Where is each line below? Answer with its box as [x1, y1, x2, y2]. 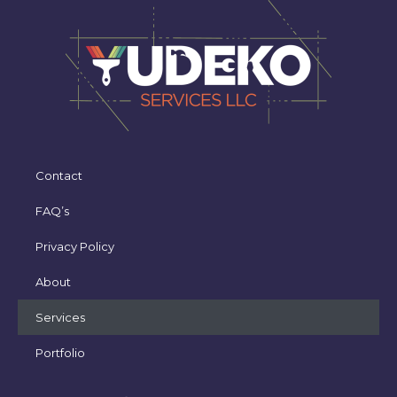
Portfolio [35, 345, 85, 360]
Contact [35, 167, 82, 183]
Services [35, 309, 85, 324]
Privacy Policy [35, 238, 114, 253]
